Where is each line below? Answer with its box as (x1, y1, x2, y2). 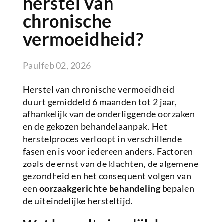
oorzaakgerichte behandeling (39, 183, 161, 194)
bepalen (160, 183, 195, 194)
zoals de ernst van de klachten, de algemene (22, 158, 199, 169)
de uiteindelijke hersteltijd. (22, 195, 133, 207)
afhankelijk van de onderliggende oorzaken (22, 109, 195, 120)
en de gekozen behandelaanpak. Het (22, 121, 167, 132)
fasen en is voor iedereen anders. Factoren (22, 146, 193, 157)
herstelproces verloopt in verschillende (22, 133, 182, 145)
